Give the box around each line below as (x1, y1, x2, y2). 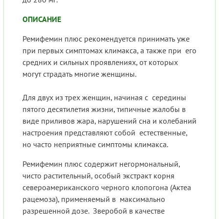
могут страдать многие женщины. (22, 69, 140, 79)
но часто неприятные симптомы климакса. (22, 139, 168, 150)
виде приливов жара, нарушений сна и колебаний (22, 116, 197, 126)
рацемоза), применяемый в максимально (22, 194, 165, 204)
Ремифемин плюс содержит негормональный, (22, 159, 180, 169)
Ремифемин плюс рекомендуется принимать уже (22, 34, 190, 44)
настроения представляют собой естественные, (22, 128, 187, 138)
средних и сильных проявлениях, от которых (22, 57, 178, 67)
